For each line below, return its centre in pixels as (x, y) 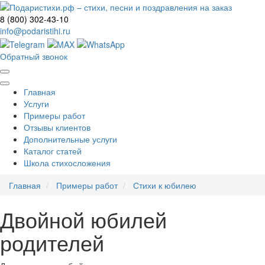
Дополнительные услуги (70, 139)
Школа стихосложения (67, 162)
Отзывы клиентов (57, 127)
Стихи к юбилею (165, 185)
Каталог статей (53, 151)
